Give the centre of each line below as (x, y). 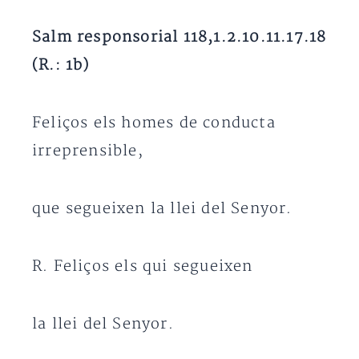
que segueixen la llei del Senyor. (162, 209)
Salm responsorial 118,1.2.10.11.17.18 (179, 37)
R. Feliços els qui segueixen (143, 266)
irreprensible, (88, 151)
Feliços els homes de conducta (154, 123)
